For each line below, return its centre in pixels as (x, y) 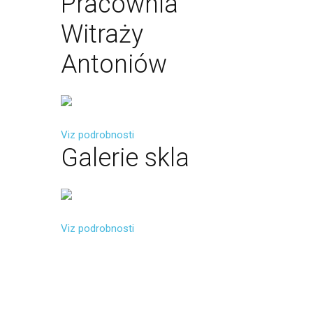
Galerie (100, 158)
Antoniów (114, 64)
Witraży (102, 34)
